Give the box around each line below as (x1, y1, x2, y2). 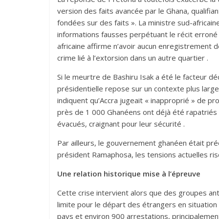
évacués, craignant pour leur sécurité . (57, 119, 185, 129)
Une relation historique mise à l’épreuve (57, 169, 200, 179)
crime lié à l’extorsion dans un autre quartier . (57, 53, 208, 63)
